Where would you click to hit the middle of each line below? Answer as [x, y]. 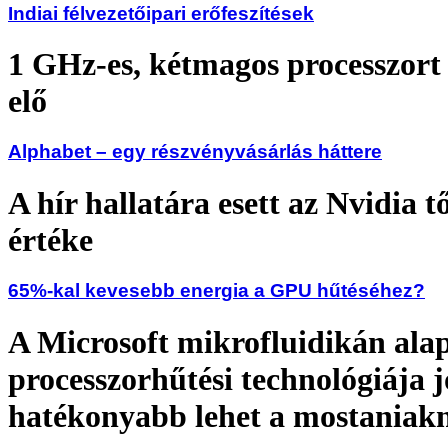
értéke [50, 239]
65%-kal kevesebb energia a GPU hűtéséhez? [216, 291]
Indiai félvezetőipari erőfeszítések [161, 13]
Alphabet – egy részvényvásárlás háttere [195, 152]
